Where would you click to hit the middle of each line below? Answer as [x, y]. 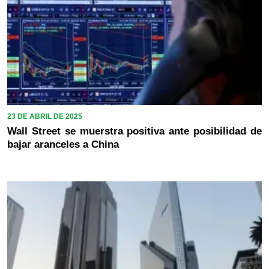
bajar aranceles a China [63, 144]
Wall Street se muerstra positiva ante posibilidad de [134, 131]
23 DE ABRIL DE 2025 [45, 116]
